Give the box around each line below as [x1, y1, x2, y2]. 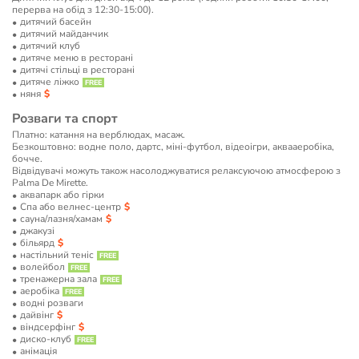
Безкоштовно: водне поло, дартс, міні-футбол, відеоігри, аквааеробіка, [12, 140, 334, 153]
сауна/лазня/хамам [20, 212, 103, 225]
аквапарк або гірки [20, 188, 104, 201]
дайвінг [20, 309, 54, 321]
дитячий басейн [20, 15, 91, 28]
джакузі [20, 224, 54, 237]
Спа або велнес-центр [20, 200, 121, 213]
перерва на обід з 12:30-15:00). [12, 3, 154, 16]
